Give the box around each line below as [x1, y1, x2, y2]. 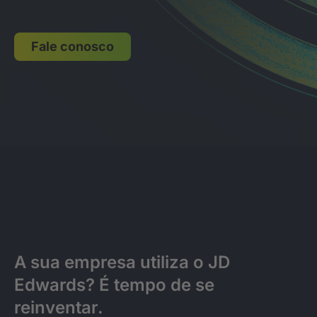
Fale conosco [31, 39, 114, 54]
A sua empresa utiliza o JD [14, 252, 230, 272]
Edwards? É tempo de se [14, 275, 214, 295]
